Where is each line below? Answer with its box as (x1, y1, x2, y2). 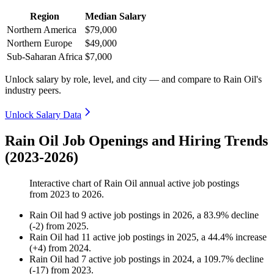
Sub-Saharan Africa (7, 51, 83, 62)
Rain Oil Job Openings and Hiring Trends (5, 133, 268, 149)
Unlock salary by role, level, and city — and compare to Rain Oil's (5, 74, 262, 85)
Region (30, 11, 59, 22)
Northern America (7, 24, 76, 35)
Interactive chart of (29, 178, 104, 189)
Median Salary (85, 11, 146, 22)
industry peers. (5, 85, 61, 96)
